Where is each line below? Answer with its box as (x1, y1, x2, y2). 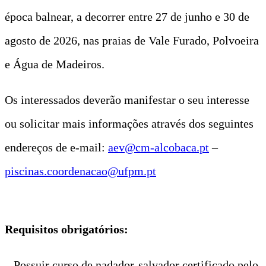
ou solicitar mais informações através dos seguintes (5, 116, 254, 130)
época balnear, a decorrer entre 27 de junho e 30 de (5, 9, 249, 23)
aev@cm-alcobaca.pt (108, 140, 209, 154)
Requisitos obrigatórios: (5, 222, 128, 236)
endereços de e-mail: (5, 140, 108, 154)
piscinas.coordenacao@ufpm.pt (5, 164, 156, 178)
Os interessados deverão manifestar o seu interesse (5, 93, 249, 106)
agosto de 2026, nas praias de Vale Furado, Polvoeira (5, 33, 259, 47)
